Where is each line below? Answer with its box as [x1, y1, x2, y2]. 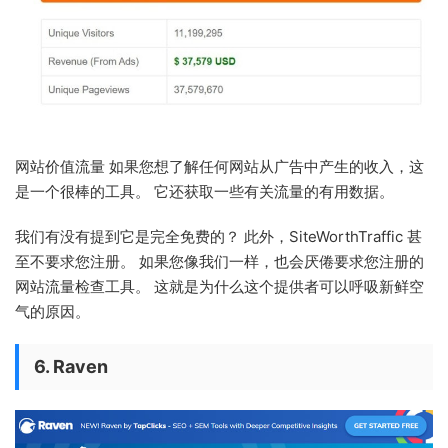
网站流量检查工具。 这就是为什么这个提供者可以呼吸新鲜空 [15, 277, 424, 297]
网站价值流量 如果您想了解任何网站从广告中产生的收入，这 [15, 157, 424, 177]
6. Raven [34, 356, 108, 378]
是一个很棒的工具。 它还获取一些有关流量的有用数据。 [15, 182, 394, 202]
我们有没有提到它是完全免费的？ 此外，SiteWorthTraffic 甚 [15, 227, 422, 247]
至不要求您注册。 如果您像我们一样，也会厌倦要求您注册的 [15, 252, 424, 272]
